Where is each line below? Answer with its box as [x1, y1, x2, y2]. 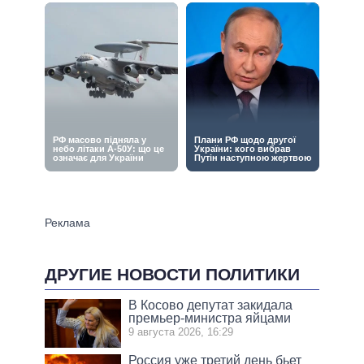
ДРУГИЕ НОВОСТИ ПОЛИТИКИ [45, 264, 300, 284]
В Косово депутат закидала [128, 297, 293, 312]
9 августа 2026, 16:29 [128, 325, 234, 338]
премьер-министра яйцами [128, 310, 292, 325]
